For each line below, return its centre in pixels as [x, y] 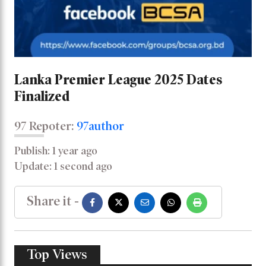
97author [100, 126]
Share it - [53, 201]
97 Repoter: [45, 126]
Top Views [57, 254]
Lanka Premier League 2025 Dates [118, 79]
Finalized [42, 96]
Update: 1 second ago [63, 166]
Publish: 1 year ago [56, 151]
